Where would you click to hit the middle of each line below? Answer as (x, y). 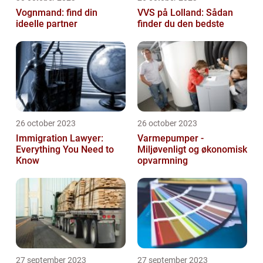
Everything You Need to (65, 150)
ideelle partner (47, 24)
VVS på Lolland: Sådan (185, 13)
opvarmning (163, 161)
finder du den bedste (181, 24)
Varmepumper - (171, 139)
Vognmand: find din (57, 13)
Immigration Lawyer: (60, 139)
